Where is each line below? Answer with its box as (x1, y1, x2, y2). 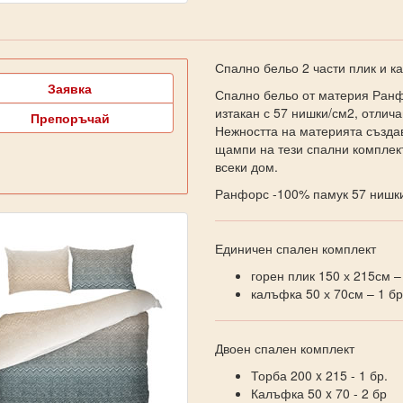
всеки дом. (214, 157, 278, 175)
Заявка (48, 79, 93, 97)
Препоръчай (30, 109, 110, 127)
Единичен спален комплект (214, 239, 376, 257)
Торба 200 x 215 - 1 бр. (250, 366, 388, 384)
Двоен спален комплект (214, 339, 354, 357)
